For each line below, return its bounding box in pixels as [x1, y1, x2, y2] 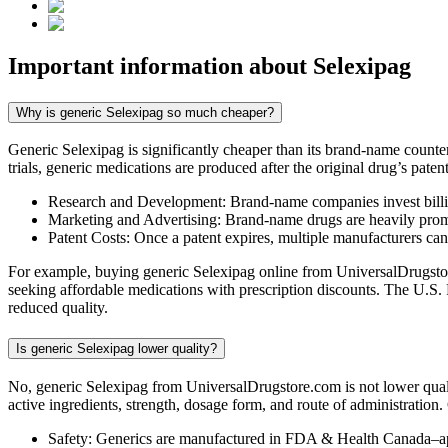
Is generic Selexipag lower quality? [16, 341, 217, 357]
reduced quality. [8, 299, 108, 317]
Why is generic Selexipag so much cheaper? [16, 104, 274, 120]
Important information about [8, 52, 313, 79]
